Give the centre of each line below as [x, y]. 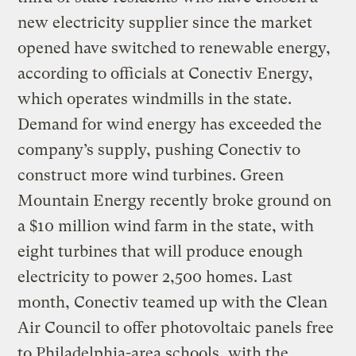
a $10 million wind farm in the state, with [166, 226]
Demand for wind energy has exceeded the [170, 124]
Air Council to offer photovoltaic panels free [176, 327]
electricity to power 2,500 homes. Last [155, 277]
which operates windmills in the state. [155, 99]
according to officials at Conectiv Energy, [166, 73]
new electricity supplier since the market [165, 22]
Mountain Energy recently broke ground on [175, 200]
